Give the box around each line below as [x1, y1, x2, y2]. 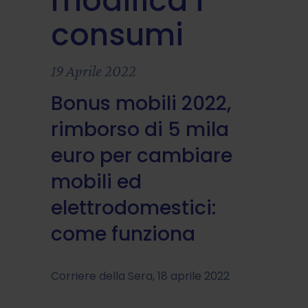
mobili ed [51, 168, 142, 195]
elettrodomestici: [51, 194, 216, 221]
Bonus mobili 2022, [51, 89, 231, 117]
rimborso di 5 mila [51, 115, 229, 143]
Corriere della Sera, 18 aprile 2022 [51, 267, 230, 284]
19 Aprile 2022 [51, 61, 136, 80]
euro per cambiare [51, 142, 232, 169]
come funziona [51, 220, 195, 247]
